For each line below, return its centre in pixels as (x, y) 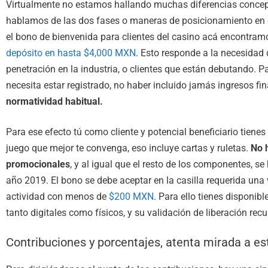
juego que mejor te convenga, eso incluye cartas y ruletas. (128, 148)
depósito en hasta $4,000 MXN (71, 53)
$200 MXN (131, 196)
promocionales (38, 164)
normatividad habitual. (54, 101)
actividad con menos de (57, 196)
